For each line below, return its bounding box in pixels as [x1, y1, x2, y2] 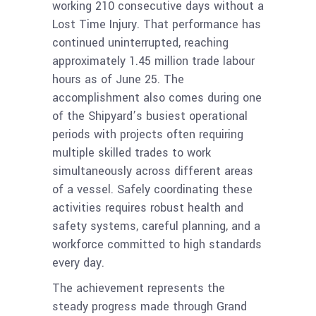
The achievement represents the [52, 280, 225, 297]
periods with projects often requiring [52, 126, 243, 143]
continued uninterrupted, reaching [52, 35, 229, 51]
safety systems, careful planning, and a [52, 218, 260, 235]
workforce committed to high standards [52, 236, 262, 253]
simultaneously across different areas [52, 163, 253, 180]
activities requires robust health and [52, 200, 243, 217]
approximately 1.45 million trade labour [52, 53, 255, 70]
